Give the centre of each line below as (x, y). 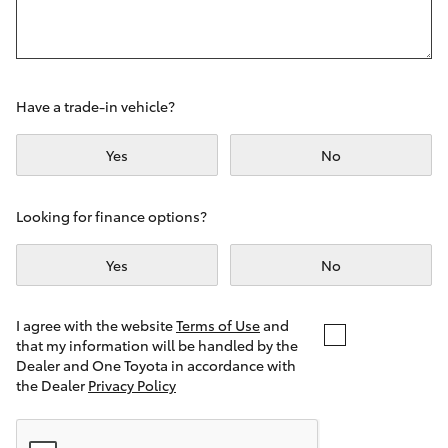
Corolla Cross (83, 67)
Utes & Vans (104, 247)
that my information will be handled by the (157, 345)
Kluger (59, 124)
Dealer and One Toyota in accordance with (156, 365)
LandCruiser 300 (92, 181)
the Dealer (52, 385)
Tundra (60, 413)
